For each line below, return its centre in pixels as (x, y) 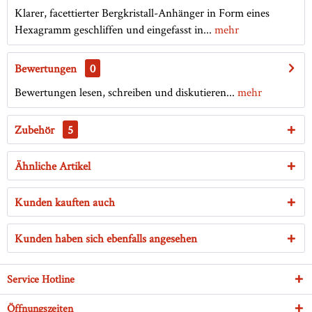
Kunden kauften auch (65, 202)
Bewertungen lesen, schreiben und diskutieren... (125, 92)
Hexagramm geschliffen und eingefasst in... (113, 30)
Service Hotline (41, 279)
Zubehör (36, 130)
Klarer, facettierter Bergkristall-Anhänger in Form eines (142, 13)
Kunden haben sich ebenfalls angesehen (106, 239)
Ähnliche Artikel (53, 166)
